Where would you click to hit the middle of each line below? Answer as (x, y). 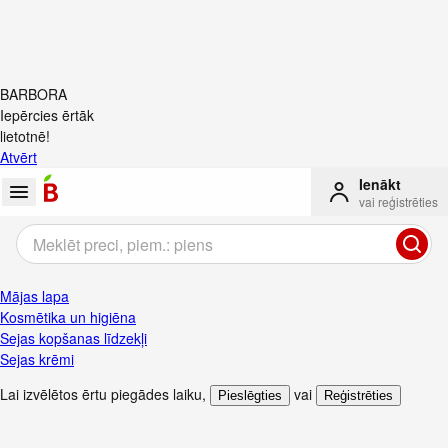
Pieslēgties (250, 395)
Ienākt (380, 184)
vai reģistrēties (398, 201)
